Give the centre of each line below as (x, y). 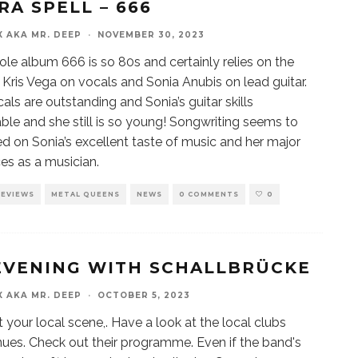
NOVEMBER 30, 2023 (151, 35)
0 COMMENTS (209, 194)
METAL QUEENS (86, 194)
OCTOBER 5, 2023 (144, 295)
